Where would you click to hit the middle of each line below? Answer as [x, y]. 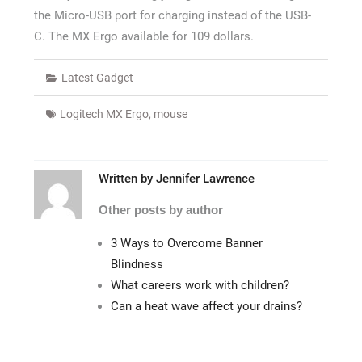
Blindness [137, 264]
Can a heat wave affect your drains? [206, 306]
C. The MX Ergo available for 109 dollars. [143, 36]
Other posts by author [160, 210]
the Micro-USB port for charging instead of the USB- [172, 15]
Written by [127, 179]
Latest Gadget [97, 78]
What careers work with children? [200, 285]
